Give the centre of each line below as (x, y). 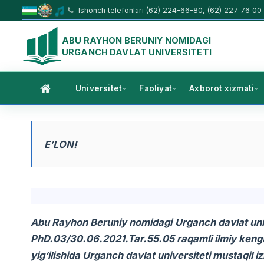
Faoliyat (156, 89)
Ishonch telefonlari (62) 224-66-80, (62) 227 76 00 (169, 10)
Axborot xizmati (222, 89)
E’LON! (61, 145)
